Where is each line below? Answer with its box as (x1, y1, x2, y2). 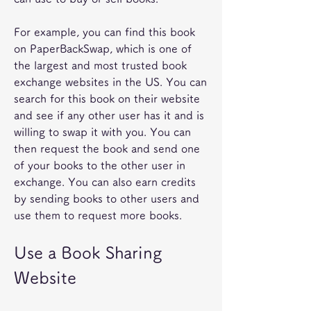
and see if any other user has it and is (14, 110, 204, 121)
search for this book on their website (14, 93, 200, 104)
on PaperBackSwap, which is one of (14, 43, 192, 54)
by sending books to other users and (14, 193, 199, 204)
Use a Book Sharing (14, 244, 162, 261)
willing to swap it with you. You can (14, 126, 191, 137)
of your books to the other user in (14, 160, 185, 171)
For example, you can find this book (14, 26, 195, 37)
